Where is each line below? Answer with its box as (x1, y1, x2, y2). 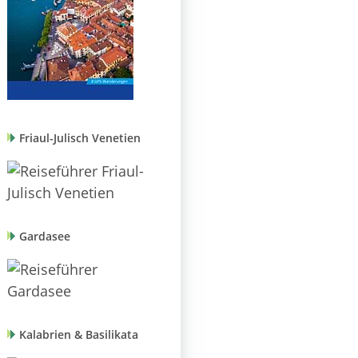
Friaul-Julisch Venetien (19, 131, 141, 146)
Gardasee (19, 229, 71, 245)
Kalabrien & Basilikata (19, 328, 139, 343)
